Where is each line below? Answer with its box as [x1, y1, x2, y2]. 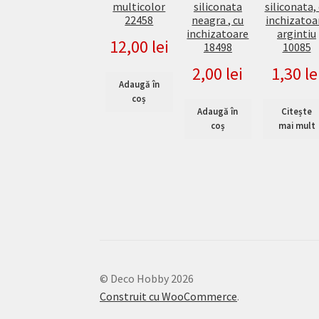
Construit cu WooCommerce [100, 289, 238, 304]
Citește [281, 105, 312, 117]
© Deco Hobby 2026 [100, 271, 194, 286]
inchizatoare [187, 26, 249, 41]
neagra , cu [192, 13, 244, 28]
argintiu [277, 26, 316, 41]
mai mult [278, 119, 315, 132]
